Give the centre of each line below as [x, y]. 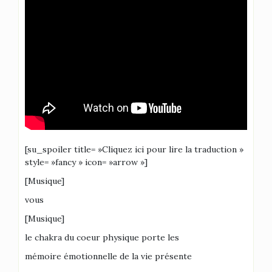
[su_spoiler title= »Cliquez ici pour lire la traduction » [134, 149]
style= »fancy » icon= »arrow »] [86, 162]
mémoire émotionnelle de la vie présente [108, 256]
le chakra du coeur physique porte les [102, 237]
